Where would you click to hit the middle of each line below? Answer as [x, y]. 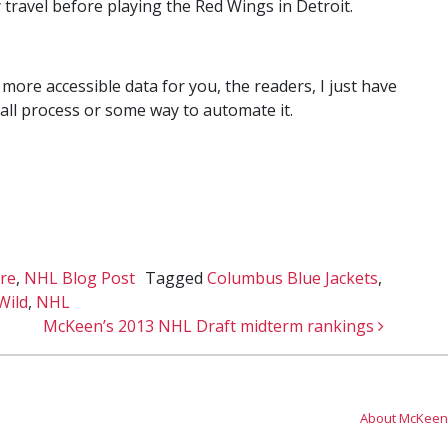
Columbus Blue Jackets [292, 277]
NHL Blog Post [79, 277]
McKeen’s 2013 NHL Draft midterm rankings [211, 325]
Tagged [176, 277]
